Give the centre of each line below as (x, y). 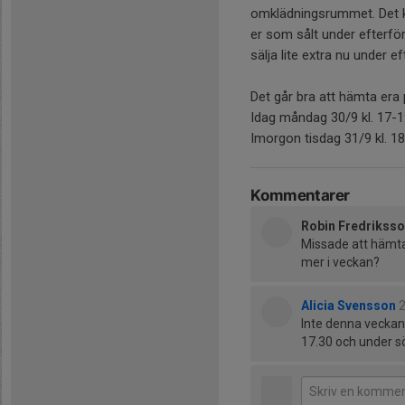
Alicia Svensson (348, 306)
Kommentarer (300, 195)
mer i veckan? (340, 262)
